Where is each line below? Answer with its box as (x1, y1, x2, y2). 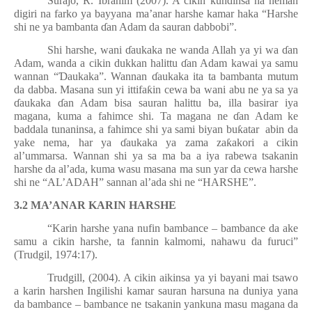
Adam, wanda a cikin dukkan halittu (14, 57, 182, 69)
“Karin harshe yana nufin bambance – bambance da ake (47, 222, 298, 234)
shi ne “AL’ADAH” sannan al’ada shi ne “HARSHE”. (14, 176, 256, 188)
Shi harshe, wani (47, 44, 125, 56)
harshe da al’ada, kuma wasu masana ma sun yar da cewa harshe (14, 163, 298, 175)
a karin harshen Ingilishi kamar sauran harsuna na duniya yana (14, 285, 298, 297)
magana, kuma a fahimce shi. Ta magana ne (14, 110, 233, 122)
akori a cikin (232, 136, 299, 148)
